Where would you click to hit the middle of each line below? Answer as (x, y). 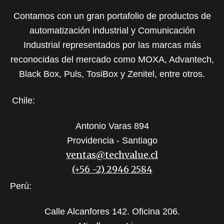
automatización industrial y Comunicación (112, 31)
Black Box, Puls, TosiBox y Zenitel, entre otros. (112, 74)
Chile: (23, 101)
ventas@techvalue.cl (112, 155)
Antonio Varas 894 (112, 126)
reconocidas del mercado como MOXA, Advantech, (112, 60)
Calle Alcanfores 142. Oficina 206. (112, 212)
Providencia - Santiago (112, 141)
